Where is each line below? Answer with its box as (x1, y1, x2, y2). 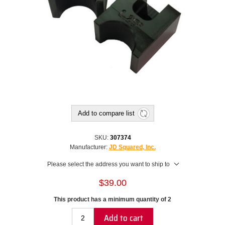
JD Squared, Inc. (108, 144, 156, 151)
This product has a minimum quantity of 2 (54, 196, 171, 203)
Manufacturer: (69, 144, 107, 151)
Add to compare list (77, 109, 135, 118)
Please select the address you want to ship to (47, 161, 170, 168)
